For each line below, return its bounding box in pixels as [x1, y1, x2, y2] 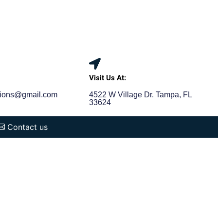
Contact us [5, 122, 48, 132]
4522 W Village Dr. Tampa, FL [89, 91, 192, 99]
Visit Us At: [89, 73, 127, 82]
